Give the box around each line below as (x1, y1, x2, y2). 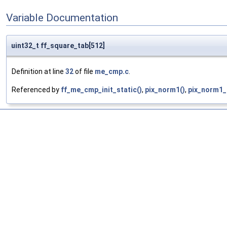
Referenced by (12, 85, 61, 94)
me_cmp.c (95, 67, 129, 75)
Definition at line (12, 67, 65, 75)
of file (73, 67, 95, 75)
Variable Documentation (6, 12, 118, 24)
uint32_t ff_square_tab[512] (11, 41, 105, 50)
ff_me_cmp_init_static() (61, 85, 142, 94)
